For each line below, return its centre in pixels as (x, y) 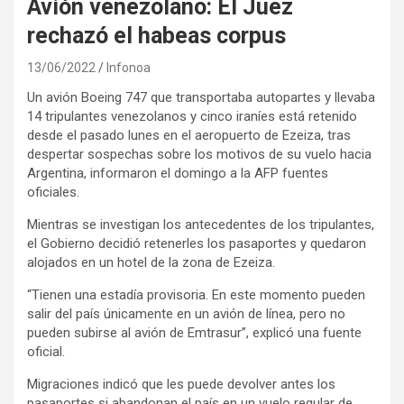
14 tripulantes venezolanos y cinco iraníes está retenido (192, 116)
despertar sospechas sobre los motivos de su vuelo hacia (199, 154)
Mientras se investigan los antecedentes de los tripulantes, (201, 224)
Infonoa (129, 67)
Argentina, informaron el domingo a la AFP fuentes (178, 173)
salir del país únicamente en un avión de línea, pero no (186, 313)
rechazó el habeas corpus (156, 35)
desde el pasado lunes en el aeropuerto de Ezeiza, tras (189, 135)
